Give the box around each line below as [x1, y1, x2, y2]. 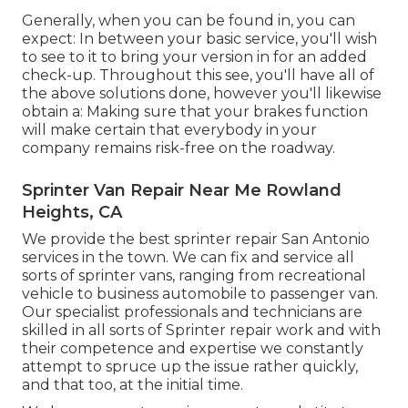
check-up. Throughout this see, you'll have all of [22, 66, 374, 85]
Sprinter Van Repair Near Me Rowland [22, 180, 342, 201]
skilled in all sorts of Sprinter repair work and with [22, 321, 381, 340]
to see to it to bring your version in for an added [22, 48, 367, 66]
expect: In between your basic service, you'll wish [22, 30, 377, 48]
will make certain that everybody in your [22, 121, 317, 139]
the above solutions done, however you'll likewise [22, 85, 382, 103]
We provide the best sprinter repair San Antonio [22, 230, 370, 249]
